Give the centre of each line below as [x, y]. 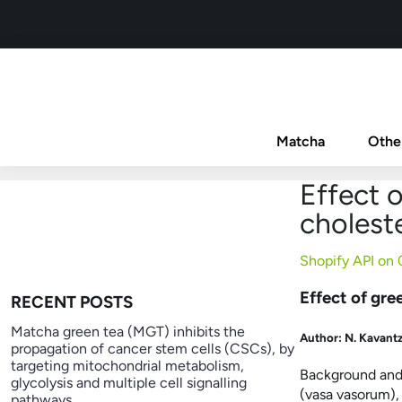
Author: [322, 337]
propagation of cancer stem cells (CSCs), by [153, 349]
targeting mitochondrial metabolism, [127, 366]
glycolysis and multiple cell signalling [129, 383]
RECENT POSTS [72, 302]
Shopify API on [348, 261]
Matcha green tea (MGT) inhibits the [128, 332]
